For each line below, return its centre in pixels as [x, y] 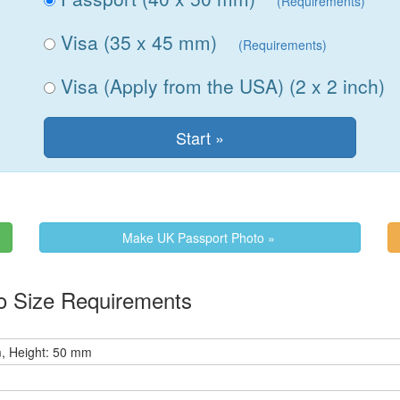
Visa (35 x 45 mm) [137, 42]
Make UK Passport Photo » [200, 237]
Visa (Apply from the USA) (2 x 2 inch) [221, 86]
